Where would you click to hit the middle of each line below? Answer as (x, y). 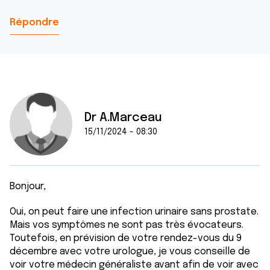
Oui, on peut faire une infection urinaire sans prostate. (134, 212)
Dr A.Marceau (123, 118)
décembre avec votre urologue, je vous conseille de (130, 252)
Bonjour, (28, 187)
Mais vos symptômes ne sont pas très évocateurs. (127, 225)
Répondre (34, 23)
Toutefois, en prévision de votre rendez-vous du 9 (126, 238)
